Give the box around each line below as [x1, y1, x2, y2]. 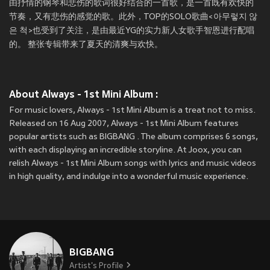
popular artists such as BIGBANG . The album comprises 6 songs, [9, 133, 258, 142]
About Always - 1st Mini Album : [9, 89, 159, 101]
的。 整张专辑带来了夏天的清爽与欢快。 [9, 40, 163, 50]
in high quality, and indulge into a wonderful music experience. [9, 172, 248, 182]
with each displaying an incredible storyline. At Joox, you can [9, 146, 242, 155]
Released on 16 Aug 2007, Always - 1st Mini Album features [9, 119, 239, 129]
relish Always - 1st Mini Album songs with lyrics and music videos [9, 159, 256, 169]
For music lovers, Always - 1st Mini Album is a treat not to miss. [9, 106, 256, 116]
